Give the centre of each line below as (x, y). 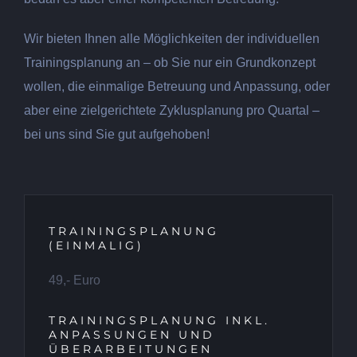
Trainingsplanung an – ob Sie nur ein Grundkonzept (170, 63)
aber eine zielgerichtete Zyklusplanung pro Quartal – (172, 111)
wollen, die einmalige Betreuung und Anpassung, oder (177, 87)
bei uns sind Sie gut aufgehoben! (117, 135)
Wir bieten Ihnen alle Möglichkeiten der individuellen (172, 39)
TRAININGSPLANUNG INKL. (159, 321)
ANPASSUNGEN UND (132, 335)
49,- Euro (75, 280)
